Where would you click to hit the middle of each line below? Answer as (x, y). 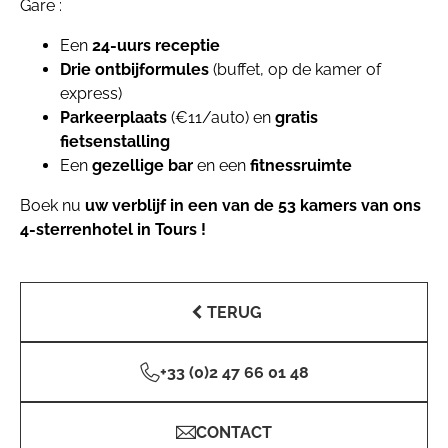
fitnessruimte (301, 165)
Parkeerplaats (113, 117)
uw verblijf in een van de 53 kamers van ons (253, 205)
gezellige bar (142, 165)
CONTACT (234, 432)
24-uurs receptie (156, 45)
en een (221, 165)
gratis (296, 117)
